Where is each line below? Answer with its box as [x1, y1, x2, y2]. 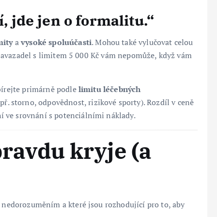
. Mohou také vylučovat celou [92, 36, 193, 47]
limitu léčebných [78, 83, 141, 94]
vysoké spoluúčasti [21, 36, 92, 47]
